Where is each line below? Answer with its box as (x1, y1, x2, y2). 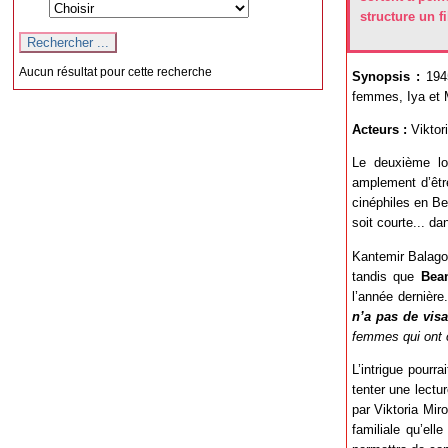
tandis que (352, 268, 421, 284)
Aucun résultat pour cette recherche (19, 64, 213, 79)
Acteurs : (352, 121, 407, 137)
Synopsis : (352, 68, 427, 84)
